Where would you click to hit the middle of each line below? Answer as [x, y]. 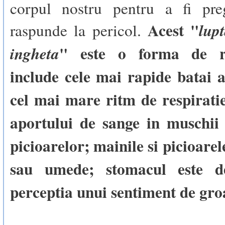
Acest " [174, 30]
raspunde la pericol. [79, 30]
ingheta [34, 53]
